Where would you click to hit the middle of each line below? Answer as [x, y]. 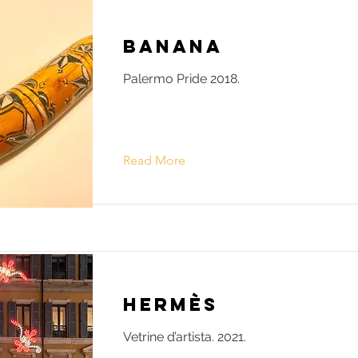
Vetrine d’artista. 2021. [185, 337]
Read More [154, 161]
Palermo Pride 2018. [181, 79]
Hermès [171, 305]
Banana [173, 47]
